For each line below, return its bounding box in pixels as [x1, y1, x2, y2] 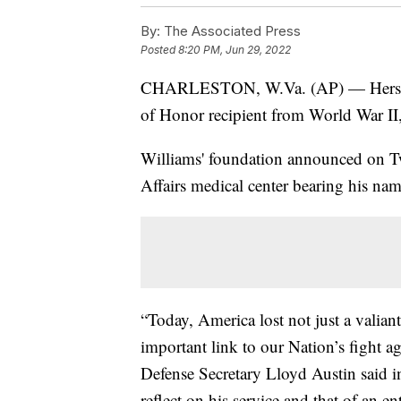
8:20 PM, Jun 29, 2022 [178, 43, 291, 57]
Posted [141, 43, 178, 57]
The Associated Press [160, 22, 301, 40]
